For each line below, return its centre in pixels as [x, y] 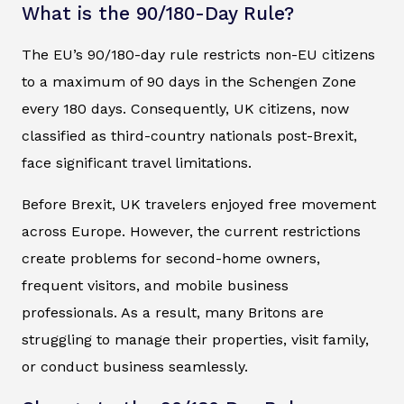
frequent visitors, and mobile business [155, 286]
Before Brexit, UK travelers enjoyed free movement [199, 205]
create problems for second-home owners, [171, 259]
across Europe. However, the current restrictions [191, 232]
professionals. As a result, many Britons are [173, 313]
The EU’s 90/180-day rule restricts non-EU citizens [198, 55]
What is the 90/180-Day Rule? [158, 14]
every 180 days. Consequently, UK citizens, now [185, 109]
